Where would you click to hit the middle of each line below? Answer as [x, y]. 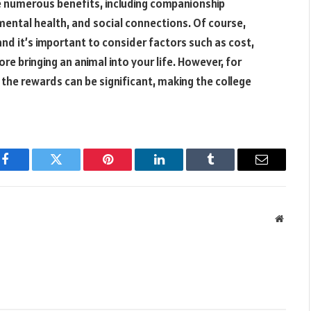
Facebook [28, 170]
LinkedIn [181, 170]
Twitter [73, 170]
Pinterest [128, 170]
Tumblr [228, 170]
